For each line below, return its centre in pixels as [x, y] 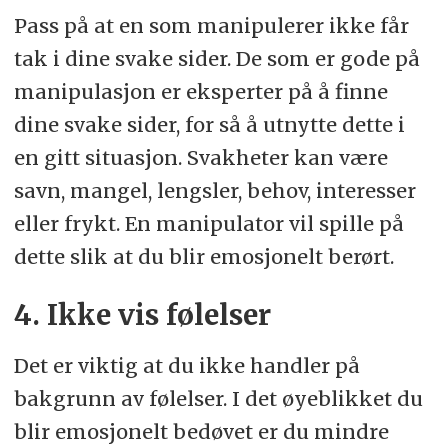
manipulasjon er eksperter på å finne [200, 91]
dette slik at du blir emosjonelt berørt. [203, 256]
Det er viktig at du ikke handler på [186, 365]
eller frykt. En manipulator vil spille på [208, 223]
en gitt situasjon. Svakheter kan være [200, 157]
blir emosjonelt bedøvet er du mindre [201, 431]
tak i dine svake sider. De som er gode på [216, 58]
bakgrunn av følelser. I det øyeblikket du [218, 398]
